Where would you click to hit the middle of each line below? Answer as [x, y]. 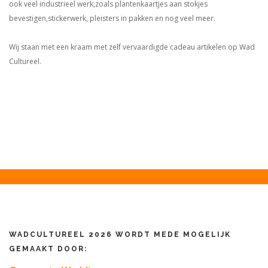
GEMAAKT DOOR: [48, 249]
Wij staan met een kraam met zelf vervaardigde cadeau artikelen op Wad [132, 47]
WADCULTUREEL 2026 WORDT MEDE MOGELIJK [120, 234]
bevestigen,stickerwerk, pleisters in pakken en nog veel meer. [112, 18]
